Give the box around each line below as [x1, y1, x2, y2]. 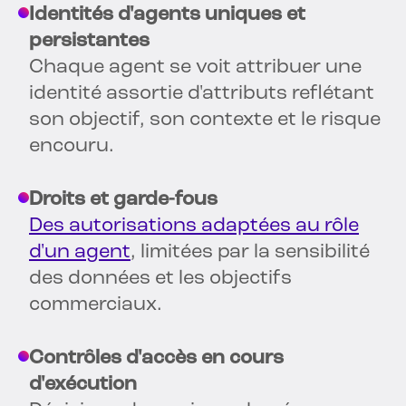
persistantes [29, 31, 150, 53]
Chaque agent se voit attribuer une [29, 57, 362, 79]
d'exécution [29, 374, 137, 396]
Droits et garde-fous [29, 189, 217, 211]
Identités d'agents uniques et [29, 5, 305, 26]
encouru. [29, 136, 114, 158]
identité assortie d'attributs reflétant [29, 83, 374, 105]
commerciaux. [29, 295, 162, 316]
